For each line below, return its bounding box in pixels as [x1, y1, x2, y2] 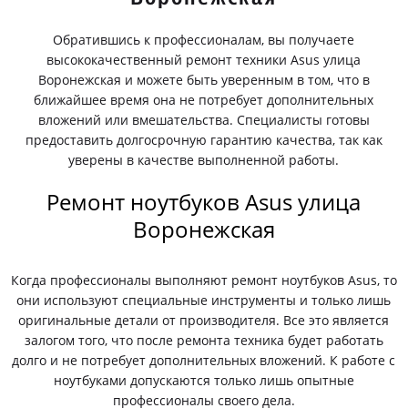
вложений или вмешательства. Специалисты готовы [37, 111, 370, 128]
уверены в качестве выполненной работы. [68, 151, 340, 168]
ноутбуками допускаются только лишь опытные [53, 372, 354, 389]
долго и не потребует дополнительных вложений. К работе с [12, 352, 396, 369]
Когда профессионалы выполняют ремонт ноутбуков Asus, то [10, 271, 397, 289]
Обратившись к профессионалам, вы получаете [53, 31, 355, 48]
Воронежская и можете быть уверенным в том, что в [37, 71, 370, 88]
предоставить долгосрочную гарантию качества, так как [25, 131, 382, 148]
